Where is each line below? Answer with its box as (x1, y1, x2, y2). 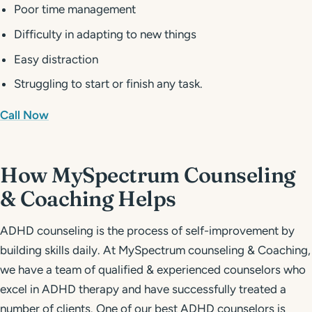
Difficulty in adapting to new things (14, 27, 197, 42)
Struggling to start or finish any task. (14, 77, 203, 91)
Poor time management (14, 2, 136, 17)
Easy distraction (14, 52, 99, 66)
